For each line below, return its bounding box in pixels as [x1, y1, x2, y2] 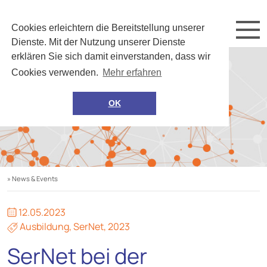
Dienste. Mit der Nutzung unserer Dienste [11, 37, 186, 48]
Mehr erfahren [103, 67, 162, 78]
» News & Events [7, 174, 58, 184]
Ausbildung [20, 220, 69, 234]
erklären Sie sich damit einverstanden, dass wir [11, 51, 211, 62]
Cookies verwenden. [11, 67, 101, 78]
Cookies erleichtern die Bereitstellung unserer [11, 23, 205, 33]
